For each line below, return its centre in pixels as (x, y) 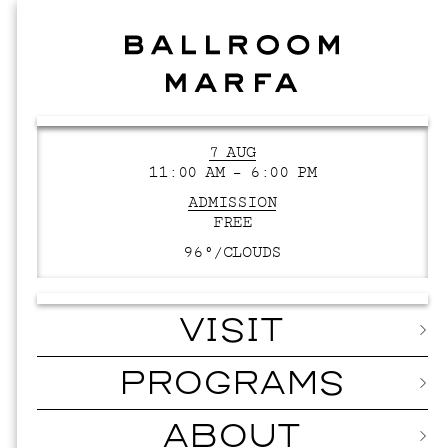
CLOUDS (252, 253)
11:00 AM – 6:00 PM (232, 173)
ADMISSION (232, 203)
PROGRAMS (232, 386)
